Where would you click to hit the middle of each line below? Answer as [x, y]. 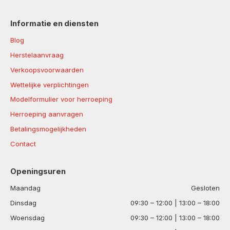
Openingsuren [38, 172]
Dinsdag [23, 203]
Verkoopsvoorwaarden [47, 70]
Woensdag [27, 217]
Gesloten [205, 188]
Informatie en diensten [54, 24]
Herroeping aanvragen [47, 114]
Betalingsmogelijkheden [48, 129]
